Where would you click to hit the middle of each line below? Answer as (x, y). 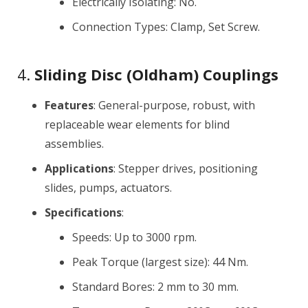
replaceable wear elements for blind (137, 124)
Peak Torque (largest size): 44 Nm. (160, 262)
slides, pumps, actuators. (108, 188)
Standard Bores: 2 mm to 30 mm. (155, 287)
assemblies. (74, 144)
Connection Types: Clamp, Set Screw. (166, 27)
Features (69, 105)
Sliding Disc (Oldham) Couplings (156, 74)
